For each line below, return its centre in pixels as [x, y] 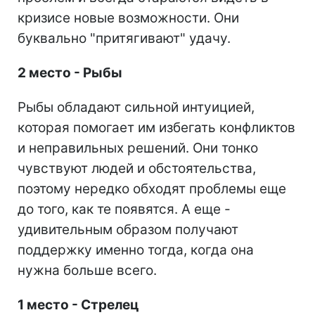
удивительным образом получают [128, 230]
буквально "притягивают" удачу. [124, 39]
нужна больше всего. [87, 271]
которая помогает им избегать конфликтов [156, 128]
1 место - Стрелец [78, 305]
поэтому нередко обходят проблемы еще [152, 189]
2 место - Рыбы [70, 73]
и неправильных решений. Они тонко [138, 148]
